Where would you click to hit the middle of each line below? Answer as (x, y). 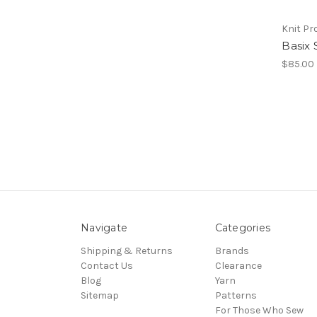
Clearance (238, 265)
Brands (232, 250)
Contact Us (107, 265)
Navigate (104, 227)
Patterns (236, 295)
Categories (242, 227)
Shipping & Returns (127, 250)
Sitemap (100, 295)
